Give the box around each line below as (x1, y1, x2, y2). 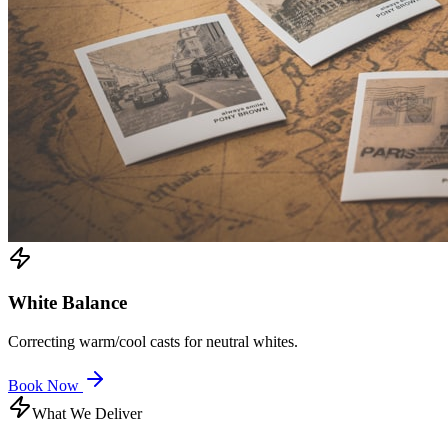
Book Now (8, 376, 83, 394)
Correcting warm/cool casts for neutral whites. (8, 332, 298, 350)
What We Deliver (32, 404, 142, 422)
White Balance (8, 292, 127, 314)
